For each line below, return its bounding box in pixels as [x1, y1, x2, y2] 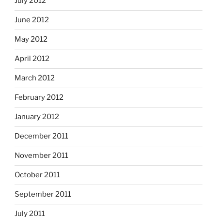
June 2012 [15, 15, 49, 25]
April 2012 [15, 54, 49, 63]
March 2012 [15, 74, 55, 83]
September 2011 [15, 190, 71, 199]
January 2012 [15, 112, 59, 122]
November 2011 [15, 151, 68, 160]
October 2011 [15, 170, 60, 180]
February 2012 [15, 93, 63, 102]
